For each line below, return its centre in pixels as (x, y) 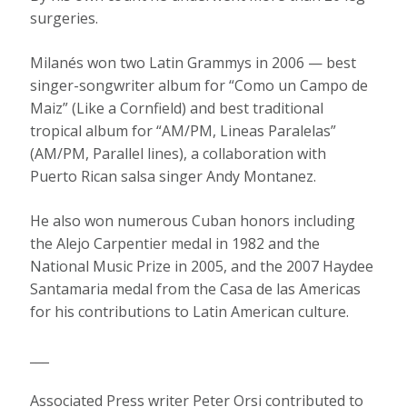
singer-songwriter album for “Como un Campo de (199, 86)
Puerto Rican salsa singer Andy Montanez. (174, 177)
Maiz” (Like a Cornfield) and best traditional (177, 109)
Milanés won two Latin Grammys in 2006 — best (194, 63)
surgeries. (65, 19)
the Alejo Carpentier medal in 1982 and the (175, 244)
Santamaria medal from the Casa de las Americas (196, 289)
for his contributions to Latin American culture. (190, 312)
